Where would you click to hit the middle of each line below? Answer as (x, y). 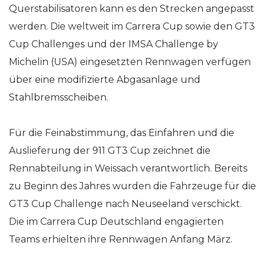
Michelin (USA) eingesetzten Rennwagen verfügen (130, 62)
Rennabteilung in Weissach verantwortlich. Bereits (128, 168)
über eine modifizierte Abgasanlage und (105, 79)
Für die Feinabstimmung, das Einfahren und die (122, 132)
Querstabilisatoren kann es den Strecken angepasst (132, 8)
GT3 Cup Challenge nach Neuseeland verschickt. (125, 203)
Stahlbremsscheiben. (59, 97)
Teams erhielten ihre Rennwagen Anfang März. (121, 239)
